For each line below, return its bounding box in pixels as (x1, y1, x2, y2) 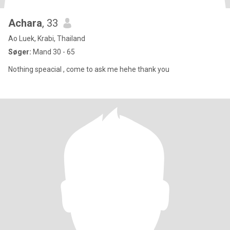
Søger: (8, 48, 31, 56)
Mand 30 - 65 (31, 48, 75, 56)
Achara (8, 17, 42, 29)
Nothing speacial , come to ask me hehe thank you (8, 65, 169, 73)
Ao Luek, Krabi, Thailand (8, 34, 85, 43)
